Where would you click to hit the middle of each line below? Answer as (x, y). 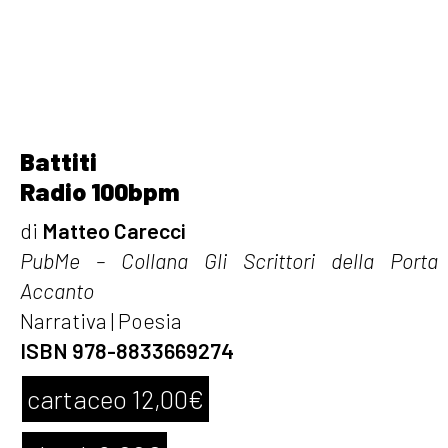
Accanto (57, 290)
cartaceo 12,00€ (115, 398)
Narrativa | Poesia (101, 320)
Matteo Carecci (114, 230)
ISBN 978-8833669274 (127, 350)
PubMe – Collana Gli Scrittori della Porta (229, 260)
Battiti (58, 160)
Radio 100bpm (99, 190)
